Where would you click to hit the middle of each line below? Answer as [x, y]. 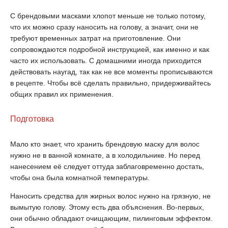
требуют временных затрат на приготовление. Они [95, 38]
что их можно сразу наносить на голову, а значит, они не [104, 27]
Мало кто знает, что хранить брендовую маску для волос [105, 144]
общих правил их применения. [62, 94]
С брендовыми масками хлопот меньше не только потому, [108, 16]
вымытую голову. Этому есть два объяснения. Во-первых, [107, 207]
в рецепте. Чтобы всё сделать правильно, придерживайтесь [110, 83]
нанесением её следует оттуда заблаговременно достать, [107, 166]
